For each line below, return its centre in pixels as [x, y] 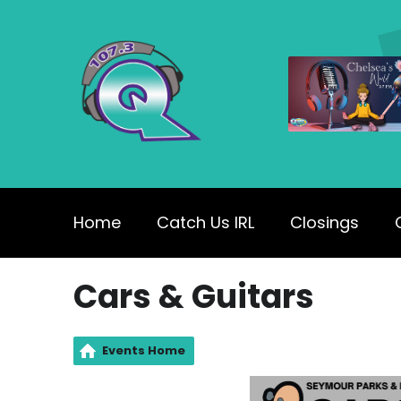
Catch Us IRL [205, 222]
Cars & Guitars [194, 297]
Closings [324, 222]
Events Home [144, 350]
